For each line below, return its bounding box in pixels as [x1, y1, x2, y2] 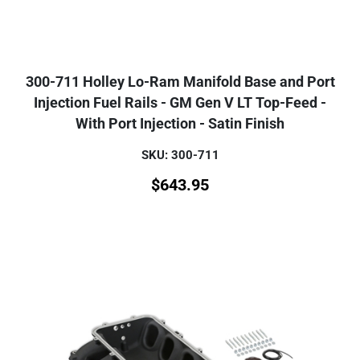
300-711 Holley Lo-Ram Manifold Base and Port [25, 73, 335, 90]
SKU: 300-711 [141, 147, 219, 162]
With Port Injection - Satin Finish [76, 115, 284, 132]
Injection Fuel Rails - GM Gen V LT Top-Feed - [34, 94, 326, 111]
